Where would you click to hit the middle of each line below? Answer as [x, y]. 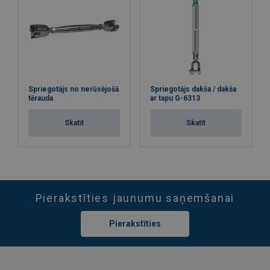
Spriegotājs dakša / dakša [193, 89]
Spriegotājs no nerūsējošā [74, 89]
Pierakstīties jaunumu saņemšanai [135, 198]
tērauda [41, 98]
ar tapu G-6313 [175, 98]
